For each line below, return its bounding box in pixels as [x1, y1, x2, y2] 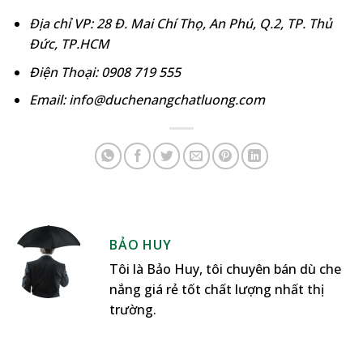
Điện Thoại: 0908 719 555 [28, 62, 181, 81]
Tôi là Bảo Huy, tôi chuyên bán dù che [109, 260, 341, 279]
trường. [109, 301, 156, 319]
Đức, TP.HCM [28, 35, 109, 53]
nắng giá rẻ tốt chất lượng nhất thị [109, 280, 324, 299]
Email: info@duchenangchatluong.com [28, 91, 265, 109]
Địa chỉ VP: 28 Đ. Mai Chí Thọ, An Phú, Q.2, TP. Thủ [28, 15, 332, 33]
